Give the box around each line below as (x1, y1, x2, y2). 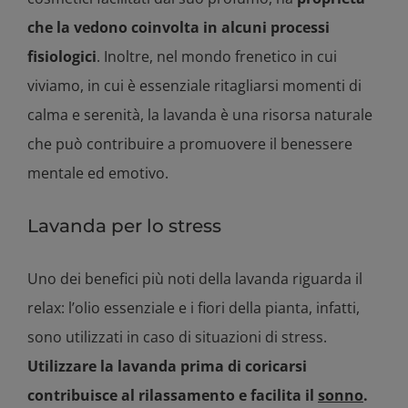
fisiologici (27, 46, 97, 67)
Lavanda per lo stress (27, 215, 221, 238)
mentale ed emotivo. (27, 163, 168, 184)
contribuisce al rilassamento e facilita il (27, 385, 318, 406)
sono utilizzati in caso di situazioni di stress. (27, 327, 327, 348)
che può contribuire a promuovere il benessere (27, 134, 352, 155)
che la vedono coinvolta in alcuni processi (27, 17, 330, 38)
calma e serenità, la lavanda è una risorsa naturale (27, 105, 372, 126)
